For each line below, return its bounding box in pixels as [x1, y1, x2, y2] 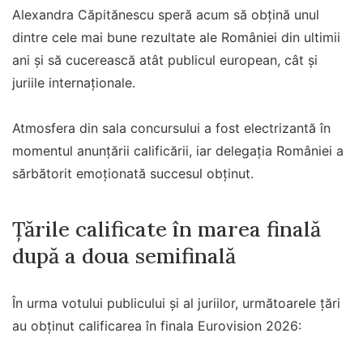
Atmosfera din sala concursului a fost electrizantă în [12, 119, 331, 136]
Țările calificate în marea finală [12, 216, 321, 243]
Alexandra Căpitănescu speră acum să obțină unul [12, 6, 319, 23]
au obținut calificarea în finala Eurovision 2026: [12, 318, 301, 335]
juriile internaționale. [12, 74, 135, 91]
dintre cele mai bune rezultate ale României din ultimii [12, 28, 340, 45]
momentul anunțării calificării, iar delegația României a [12, 142, 344, 159]
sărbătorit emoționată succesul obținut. [12, 164, 254, 181]
